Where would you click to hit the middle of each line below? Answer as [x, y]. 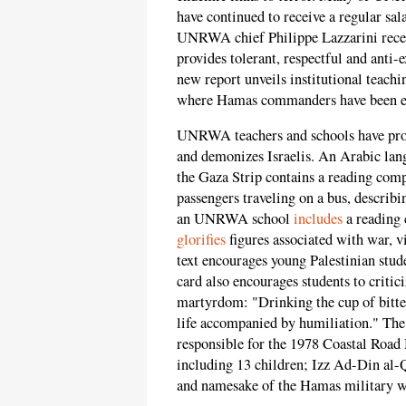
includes [318, 219]
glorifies [201, 240]
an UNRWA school [235, 219]
